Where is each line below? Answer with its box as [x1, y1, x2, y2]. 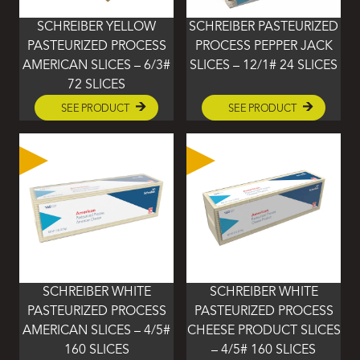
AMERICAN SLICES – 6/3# [22, 59, 170, 72]
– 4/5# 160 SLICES [211, 344, 316, 358]
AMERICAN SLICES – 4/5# [22, 325, 170, 338]
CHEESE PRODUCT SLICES [186, 325, 341, 338]
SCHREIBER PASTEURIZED [189, 20, 338, 34]
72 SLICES [67, 78, 125, 92]
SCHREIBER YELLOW [37, 20, 156, 34]
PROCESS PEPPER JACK [194, 39, 333, 53]
